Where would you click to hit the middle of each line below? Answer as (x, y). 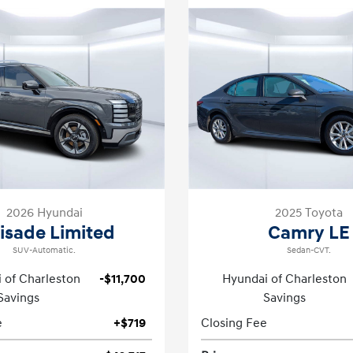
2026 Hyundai (44, 213)
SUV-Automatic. (44, 251)
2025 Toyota (309, 213)
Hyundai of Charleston (284, 279)
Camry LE (309, 233)
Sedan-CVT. (309, 251)
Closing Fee (234, 323)
